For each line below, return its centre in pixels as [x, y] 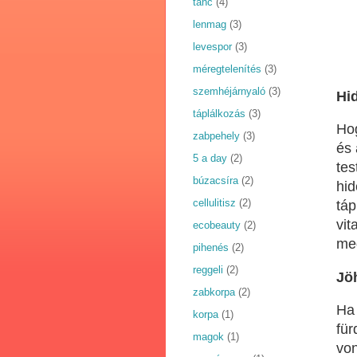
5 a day [210, 159]
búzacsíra [216, 181]
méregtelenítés [227, 69]
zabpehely [216, 136]
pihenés [211, 248]
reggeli [208, 270]
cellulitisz [214, 203]
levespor [212, 47]
